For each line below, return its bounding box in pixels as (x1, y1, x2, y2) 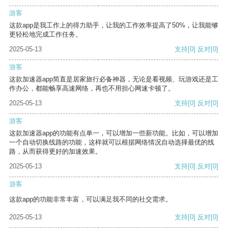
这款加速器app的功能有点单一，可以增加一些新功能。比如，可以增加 (9, 129, 218, 137)
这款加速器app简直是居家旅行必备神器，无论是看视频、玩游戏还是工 (9, 75, 218, 83)
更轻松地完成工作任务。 (9, 31, 82, 39)
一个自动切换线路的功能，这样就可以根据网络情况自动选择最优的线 (9, 138, 214, 147)
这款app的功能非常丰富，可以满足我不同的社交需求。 (9, 195, 172, 204)
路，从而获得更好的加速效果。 (9, 148, 102, 156)
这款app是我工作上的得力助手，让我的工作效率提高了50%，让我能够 (9, 21, 218, 30)
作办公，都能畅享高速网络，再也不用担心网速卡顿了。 (9, 84, 175, 93)
